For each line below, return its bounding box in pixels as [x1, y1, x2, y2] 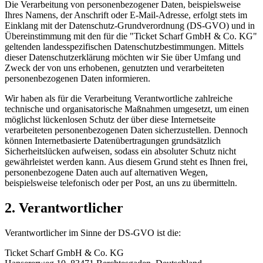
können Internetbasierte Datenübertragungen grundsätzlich [5, 135, 221, 146]
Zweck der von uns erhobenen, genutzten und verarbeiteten [5, 62, 224, 73]
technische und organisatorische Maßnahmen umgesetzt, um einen [5, 103, 249, 114]
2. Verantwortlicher [5, 200, 123, 215]
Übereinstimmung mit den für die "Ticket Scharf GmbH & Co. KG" [5, 31, 257, 41]
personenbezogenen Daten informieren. [5, 73, 150, 83]
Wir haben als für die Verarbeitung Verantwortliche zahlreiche [5, 93, 232, 103]
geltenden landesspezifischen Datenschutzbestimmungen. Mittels [5, 41, 244, 52]
